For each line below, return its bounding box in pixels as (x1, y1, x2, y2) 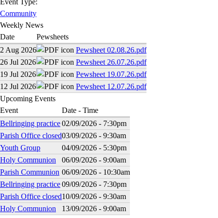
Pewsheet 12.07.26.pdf (76, 82, 146, 91)
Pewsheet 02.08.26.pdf (76, 46, 146, 54)
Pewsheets (36, 33, 69, 41)
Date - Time (62, 106, 98, 114)
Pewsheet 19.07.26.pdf (76, 70, 146, 78)
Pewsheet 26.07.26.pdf (76, 58, 146, 66)
